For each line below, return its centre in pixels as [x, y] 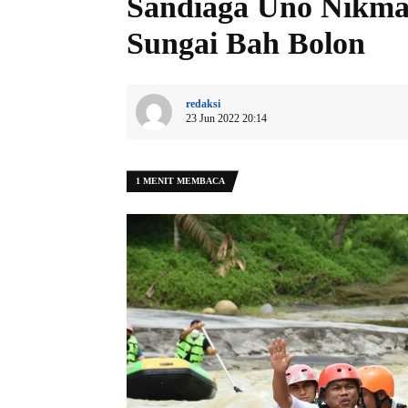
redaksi [203, 104]
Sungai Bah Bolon [250, 44]
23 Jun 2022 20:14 [226, 119]
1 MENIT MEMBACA [180, 181]
